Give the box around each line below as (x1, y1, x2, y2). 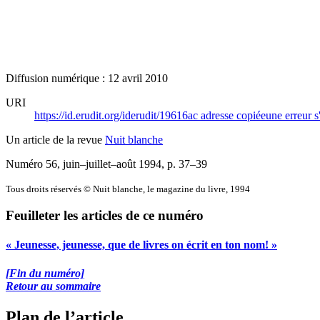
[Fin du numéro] (6, 266, 84, 279)
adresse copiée (201, 109, 266, 121)
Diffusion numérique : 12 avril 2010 (6, 71, 168, 84)
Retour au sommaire (6, 279, 101, 292)
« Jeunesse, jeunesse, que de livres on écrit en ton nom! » (6, 239, 277, 251)
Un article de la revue (6, 133, 105, 146)
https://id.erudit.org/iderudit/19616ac (34, 109, 201, 121)
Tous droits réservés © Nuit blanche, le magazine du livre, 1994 (6, 183, 250, 194)
